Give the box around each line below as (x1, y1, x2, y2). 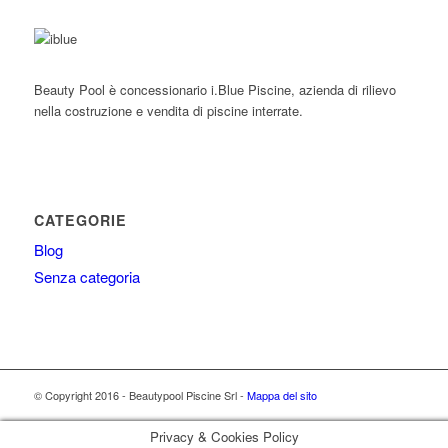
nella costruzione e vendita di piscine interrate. (33, 100, 303, 120)
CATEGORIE (33, 209, 127, 230)
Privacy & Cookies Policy (149, 426, 299, 446)
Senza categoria (33, 265, 140, 287)
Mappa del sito (246, 386, 317, 403)
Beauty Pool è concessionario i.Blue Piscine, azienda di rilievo (33, 79, 396, 99)
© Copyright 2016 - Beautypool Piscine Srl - (33, 386, 247, 403)
